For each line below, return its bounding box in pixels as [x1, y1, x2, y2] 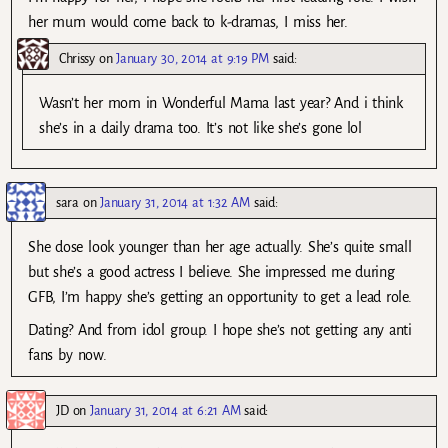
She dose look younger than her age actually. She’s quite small [28, 239, 412, 256]
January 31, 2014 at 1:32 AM [100, 195, 250, 211]
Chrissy [59, 51, 95, 67]
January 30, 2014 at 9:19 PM [116, 51, 269, 67]
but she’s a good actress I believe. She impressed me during [28, 264, 395, 281]
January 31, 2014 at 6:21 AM [90, 403, 241, 419]
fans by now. [28, 347, 107, 364]
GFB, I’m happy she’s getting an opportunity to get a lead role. [28, 289, 412, 306]
